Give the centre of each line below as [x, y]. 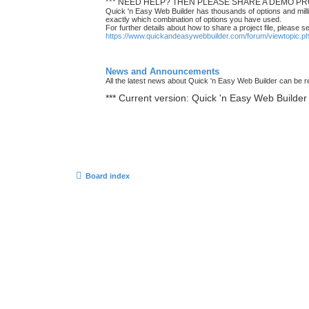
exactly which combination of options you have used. [193, 19]
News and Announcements [162, 71]
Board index [108, 176]
